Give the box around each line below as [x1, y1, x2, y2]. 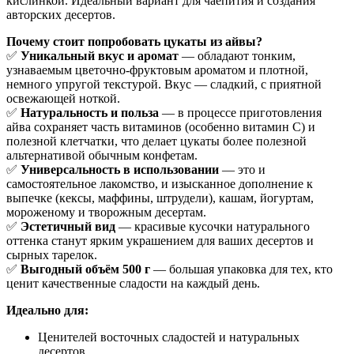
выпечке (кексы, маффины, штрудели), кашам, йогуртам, [6, 191, 314, 205]
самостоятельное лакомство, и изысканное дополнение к [6, 177, 313, 191]
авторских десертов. [6, 8, 115, 22]
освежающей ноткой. [6, 92, 120, 106]
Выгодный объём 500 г [21, 262, 150, 277]
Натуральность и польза [21, 106, 159, 120]
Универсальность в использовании [21, 163, 219, 177]
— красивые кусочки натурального [115, 220, 310, 234]
